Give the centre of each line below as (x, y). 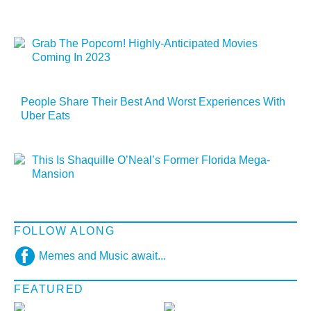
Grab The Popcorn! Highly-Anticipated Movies (145, 44)
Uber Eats (45, 116)
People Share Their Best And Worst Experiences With (153, 102)
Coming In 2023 (71, 58)
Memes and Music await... (103, 255)
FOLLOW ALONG (65, 230)
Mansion (53, 174)
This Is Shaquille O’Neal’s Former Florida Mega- (151, 160)
